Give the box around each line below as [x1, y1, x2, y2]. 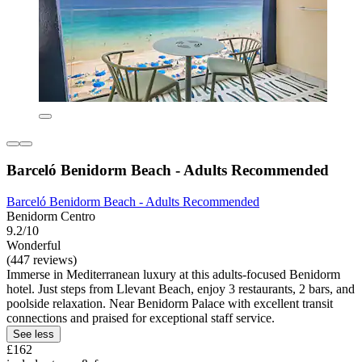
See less [13, 327, 54, 340]
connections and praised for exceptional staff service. [6, 310, 275, 325]
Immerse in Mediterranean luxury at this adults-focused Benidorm [6, 267, 340, 281]
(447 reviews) [6, 252, 77, 267]
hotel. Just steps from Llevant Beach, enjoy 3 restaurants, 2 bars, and [6, 281, 355, 296]
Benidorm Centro [6, 208, 95, 223]
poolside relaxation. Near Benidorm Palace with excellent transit [6, 296, 333, 310]
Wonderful [6, 238, 61, 252]
